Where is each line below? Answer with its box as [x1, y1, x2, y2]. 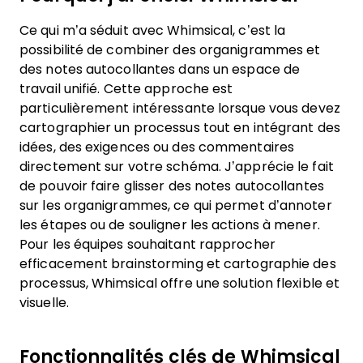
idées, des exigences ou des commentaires [19, 140, 294, 154]
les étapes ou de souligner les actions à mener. [19, 218, 320, 232]
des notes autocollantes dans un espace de [19, 62, 301, 76]
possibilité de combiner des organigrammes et [19, 43, 321, 57]
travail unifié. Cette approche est [19, 82, 233, 96]
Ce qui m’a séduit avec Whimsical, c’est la [19, 23, 286, 37]
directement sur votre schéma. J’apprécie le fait [19, 160, 334, 173]
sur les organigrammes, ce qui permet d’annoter [19, 199, 332, 212]
